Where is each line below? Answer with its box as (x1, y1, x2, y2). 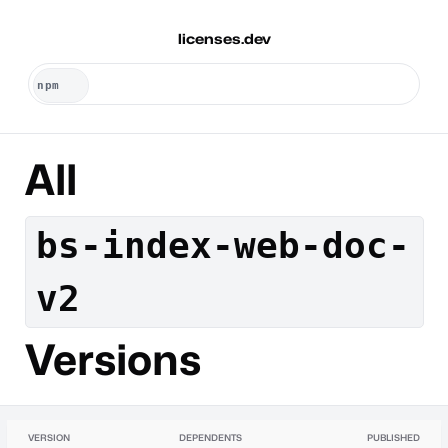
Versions (24, 333, 201, 385)
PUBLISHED (367, 431, 420, 443)
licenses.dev (177, 30, 271, 47)
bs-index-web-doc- (36, 225, 410, 266)
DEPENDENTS (179, 431, 242, 443)
